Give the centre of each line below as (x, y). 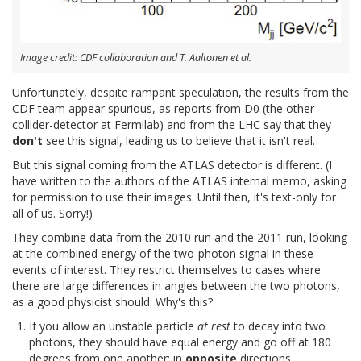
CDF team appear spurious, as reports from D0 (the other (163, 109)
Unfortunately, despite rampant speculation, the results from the (180, 93)
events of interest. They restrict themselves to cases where (166, 270)
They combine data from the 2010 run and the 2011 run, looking (180, 238)
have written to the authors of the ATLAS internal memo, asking (179, 181)
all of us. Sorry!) (52, 214)
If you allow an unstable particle (113, 326)
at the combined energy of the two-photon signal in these (163, 254)
